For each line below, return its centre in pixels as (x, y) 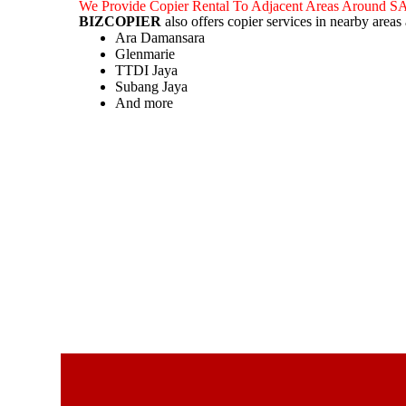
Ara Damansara (160, 38)
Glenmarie (145, 54)
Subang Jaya (152, 87)
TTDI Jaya (147, 70)
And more (145, 103)
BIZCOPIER (121, 21)
